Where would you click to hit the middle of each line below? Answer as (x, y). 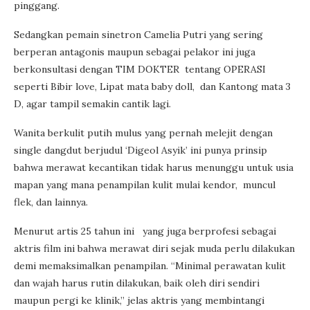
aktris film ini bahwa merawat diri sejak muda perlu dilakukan (154, 248)
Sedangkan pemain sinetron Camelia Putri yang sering (138, 34)
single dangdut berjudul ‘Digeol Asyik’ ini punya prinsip (140, 150)
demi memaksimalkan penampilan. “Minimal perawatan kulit (150, 265)
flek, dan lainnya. (51, 202)
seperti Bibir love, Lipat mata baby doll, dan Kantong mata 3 (152, 86)
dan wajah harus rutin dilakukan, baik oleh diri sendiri (137, 283)
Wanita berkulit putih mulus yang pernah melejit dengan (143, 133)
